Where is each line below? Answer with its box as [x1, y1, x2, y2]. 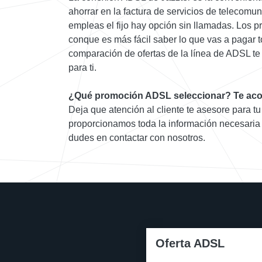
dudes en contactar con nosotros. [68, 133, 205, 143]
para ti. [68, 63, 96, 73]
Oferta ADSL [156, 237, 225, 250]
